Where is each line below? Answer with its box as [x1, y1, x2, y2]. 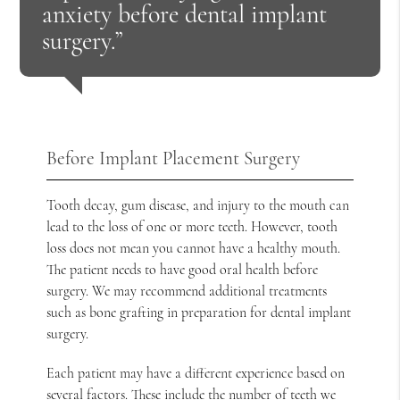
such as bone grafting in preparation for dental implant [46, 303, 352, 321]
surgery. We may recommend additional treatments [46, 281, 328, 300]
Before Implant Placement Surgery [46, 146, 301, 170]
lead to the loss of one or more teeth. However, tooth [46, 217, 338, 236]
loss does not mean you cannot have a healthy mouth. [46, 238, 341, 257]
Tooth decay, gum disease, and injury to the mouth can [46, 196, 350, 214]
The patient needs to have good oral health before [46, 260, 319, 279]
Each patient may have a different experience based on [46, 363, 346, 382]
